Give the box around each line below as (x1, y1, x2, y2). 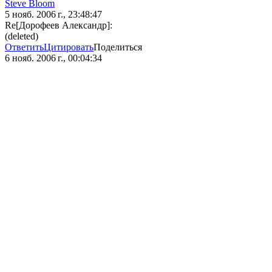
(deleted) (5, 31, 38, 42)
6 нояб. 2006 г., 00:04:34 (5, 53, 102, 64)
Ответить (5, 42, 44, 53)
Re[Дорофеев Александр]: (5, 20, 112, 31)
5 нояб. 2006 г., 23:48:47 (5, 9, 102, 20)
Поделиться (93, 42, 142, 53)
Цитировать (44, 42, 93, 53)
